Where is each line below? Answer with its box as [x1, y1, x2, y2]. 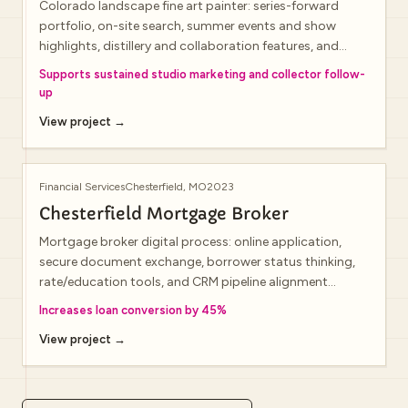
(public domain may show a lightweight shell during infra [39, 294, 369, 310]
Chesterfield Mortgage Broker [39, 203, 289, 224]
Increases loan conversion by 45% [39, 303, 227, 317]
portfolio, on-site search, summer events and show [39, 18, 336, 34]
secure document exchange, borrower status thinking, [39, 254, 355, 270]
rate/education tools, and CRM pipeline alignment [39, 274, 328, 290]
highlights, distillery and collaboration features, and [39, 38, 339, 54]
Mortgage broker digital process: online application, [39, 234, 342, 250]
